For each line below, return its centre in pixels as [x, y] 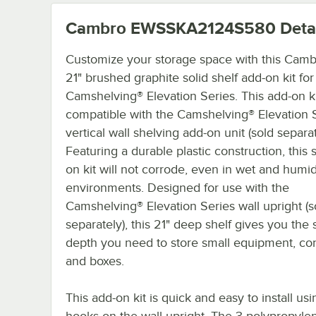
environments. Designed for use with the [177, 187]
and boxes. [95, 261]
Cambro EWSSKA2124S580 [171, 28]
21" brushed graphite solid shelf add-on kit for [190, 77]
